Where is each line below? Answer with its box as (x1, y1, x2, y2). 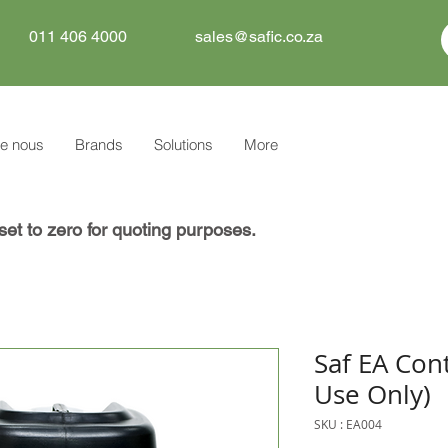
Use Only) (314, 377, 431, 413)
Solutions (154, 135, 213, 155)
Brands (75, 135, 123, 155)
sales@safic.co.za (195, 27, 323, 46)
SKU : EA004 (314, 416, 382, 433)
